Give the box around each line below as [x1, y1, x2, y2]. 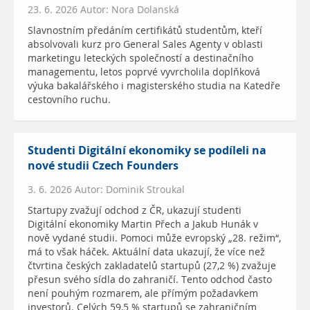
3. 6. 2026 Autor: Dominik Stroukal [28, 182, 185, 197]
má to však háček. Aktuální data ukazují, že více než [28, 244, 265, 259]
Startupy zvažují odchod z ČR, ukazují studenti [28, 203, 241, 217]
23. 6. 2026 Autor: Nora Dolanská [28, 2, 179, 17]
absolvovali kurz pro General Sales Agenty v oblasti [28, 37, 263, 51]
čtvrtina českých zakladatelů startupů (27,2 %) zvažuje [28, 258, 276, 273]
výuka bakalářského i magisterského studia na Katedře [28, 78, 280, 93]
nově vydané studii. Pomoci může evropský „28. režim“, [28, 230, 281, 245]
